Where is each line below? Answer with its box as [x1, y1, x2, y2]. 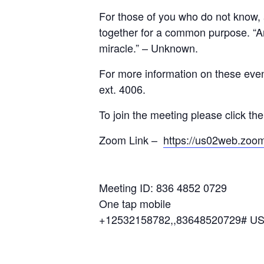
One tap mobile [99, 196, 171, 212]
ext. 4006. [99, 81, 148, 97]
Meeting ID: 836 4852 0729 [99, 180, 227, 196]
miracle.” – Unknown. [99, 40, 201, 56]
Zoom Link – [99, 132, 163, 148]
